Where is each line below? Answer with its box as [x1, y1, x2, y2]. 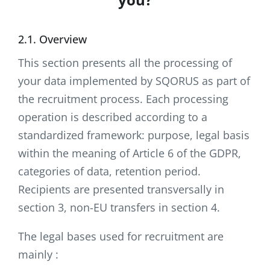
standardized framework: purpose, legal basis [18, 128, 250, 143]
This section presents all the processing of [18, 55, 232, 71]
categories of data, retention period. [18, 164, 201, 179]
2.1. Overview [18, 32, 87, 47]
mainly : [18, 247, 58, 262]
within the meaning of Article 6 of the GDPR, [18, 146, 241, 161]
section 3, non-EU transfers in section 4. [18, 200, 220, 215]
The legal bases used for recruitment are [18, 229, 224, 244]
